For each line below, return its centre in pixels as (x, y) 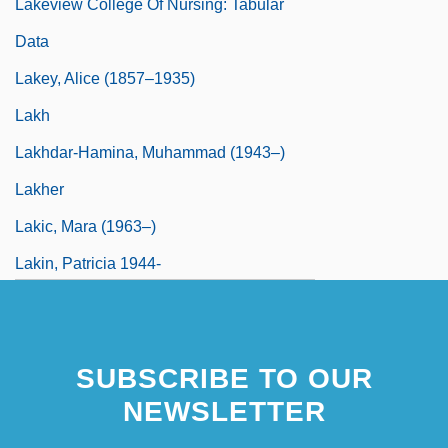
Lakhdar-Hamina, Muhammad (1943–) (150, 153)
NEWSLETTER (224, 412)
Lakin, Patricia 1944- (88, 264)
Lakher (39, 190)
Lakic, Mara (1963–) (85, 227)
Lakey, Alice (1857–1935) (105, 79)
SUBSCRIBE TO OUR (224, 379)
